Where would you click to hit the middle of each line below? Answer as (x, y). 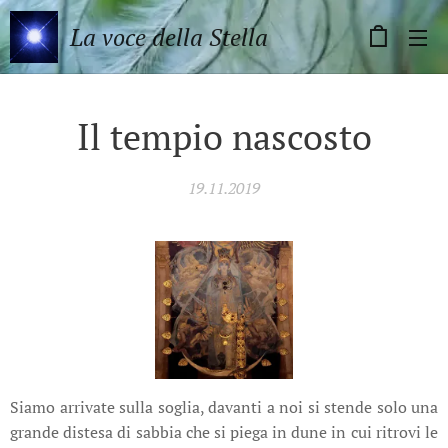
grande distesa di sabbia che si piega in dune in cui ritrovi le (224, 432)
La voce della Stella (169, 37)
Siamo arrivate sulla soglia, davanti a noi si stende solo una (224, 407)
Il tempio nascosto (224, 136)
